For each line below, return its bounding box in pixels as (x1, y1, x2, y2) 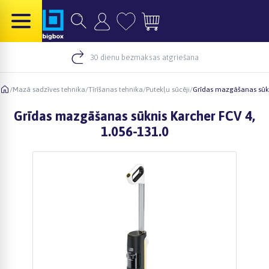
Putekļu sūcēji (146, 85, 190, 94)
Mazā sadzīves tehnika (13, 85, 85, 94)
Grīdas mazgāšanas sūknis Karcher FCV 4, (14, 108, 255, 124)
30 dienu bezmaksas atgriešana (89, 52, 199, 62)
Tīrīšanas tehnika (88, 85, 143, 94)
